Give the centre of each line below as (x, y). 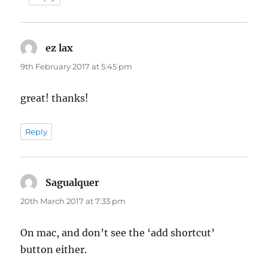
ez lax (60, 48)
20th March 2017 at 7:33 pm (73, 201)
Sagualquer (73, 182)
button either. (54, 249)
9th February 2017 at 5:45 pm (77, 66)
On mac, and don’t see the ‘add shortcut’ (118, 232)
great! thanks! (55, 98)
